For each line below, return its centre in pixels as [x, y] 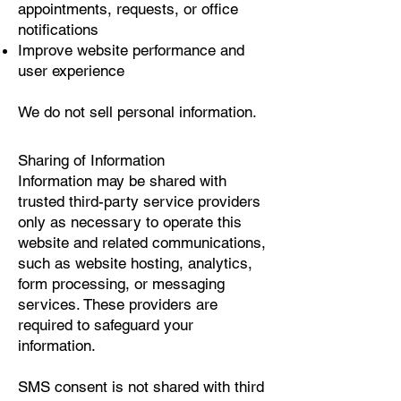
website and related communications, [142, 243]
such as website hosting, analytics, [135, 263]
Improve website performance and [131, 50]
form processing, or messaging [121, 284]
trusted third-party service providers [139, 201]
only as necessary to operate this [130, 222]
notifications [58, 30]
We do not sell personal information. [137, 112]
